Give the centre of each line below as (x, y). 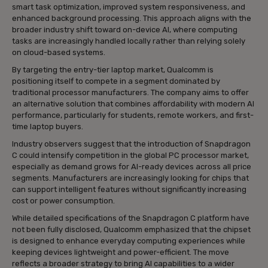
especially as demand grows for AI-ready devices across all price (132, 166)
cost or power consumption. (63, 200)
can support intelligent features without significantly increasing (129, 189)
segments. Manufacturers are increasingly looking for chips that (130, 178)
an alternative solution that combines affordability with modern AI (133, 103)
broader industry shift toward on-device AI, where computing (125, 29)
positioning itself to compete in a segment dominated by (116, 81)
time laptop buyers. (48, 126)
